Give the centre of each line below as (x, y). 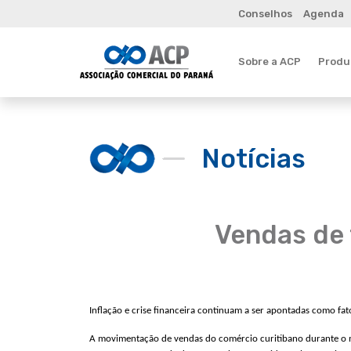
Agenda (323, 14)
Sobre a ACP (270, 61)
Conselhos (265, 14)
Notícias (253, 158)
